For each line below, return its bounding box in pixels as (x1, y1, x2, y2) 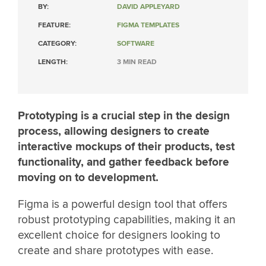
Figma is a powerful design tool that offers (18, 197, 227, 212)
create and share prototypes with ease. (18, 243, 213, 258)
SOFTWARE (117, 39, 154, 48)
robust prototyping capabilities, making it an (18, 213, 236, 227)
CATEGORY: (38, 39, 77, 48)
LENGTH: (38, 58, 68, 66)
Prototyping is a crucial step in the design (18, 109, 230, 123)
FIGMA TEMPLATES (117, 21, 179, 30)
